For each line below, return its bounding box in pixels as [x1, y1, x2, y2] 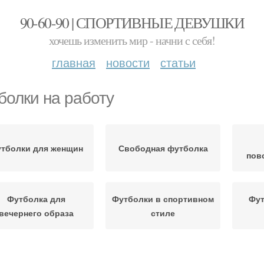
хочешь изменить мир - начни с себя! [49, 32, 215, 48]
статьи [160, 54, 196, 71]
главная [52, 54, 95, 71]
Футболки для [6, 250, 66, 262]
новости [106, 54, 150, 71]
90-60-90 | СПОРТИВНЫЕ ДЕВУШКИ [19, 12, 245, 32]
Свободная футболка [118, 142, 208, 154]
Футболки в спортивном [112, 193, 214, 204]
